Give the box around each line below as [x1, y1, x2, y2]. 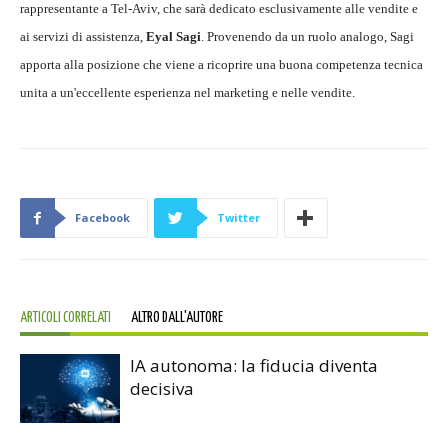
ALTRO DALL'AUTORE [131, 311, 223, 326]
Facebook [75, 210, 130, 226]
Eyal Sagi [146, 29, 201, 45]
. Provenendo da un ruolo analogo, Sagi [201, 29, 414, 45]
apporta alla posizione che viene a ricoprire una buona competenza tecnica [20, 57, 423, 73]
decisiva [130, 377, 194, 401]
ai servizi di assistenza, [20, 29, 146, 45]
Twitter [217, 210, 260, 226]
